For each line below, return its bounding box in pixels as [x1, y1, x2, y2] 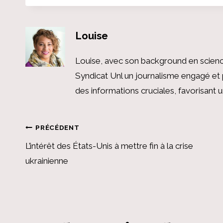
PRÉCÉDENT [35, 123, 80, 131]
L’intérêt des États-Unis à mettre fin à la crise [25, 141, 193, 151]
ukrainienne [25, 156, 68, 166]
